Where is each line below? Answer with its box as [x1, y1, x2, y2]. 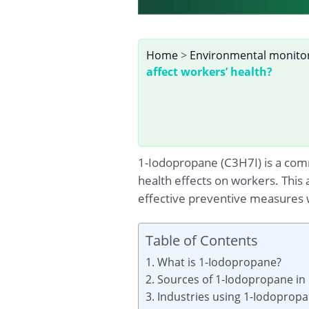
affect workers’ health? [146, 64, 272, 80]
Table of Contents [145, 230, 258, 250]
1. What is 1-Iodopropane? [145, 254, 281, 270]
